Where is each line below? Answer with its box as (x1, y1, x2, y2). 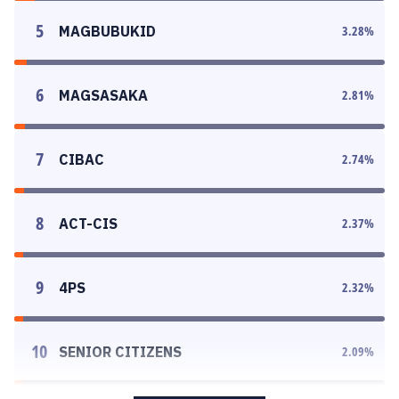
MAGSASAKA (59, 86, 148, 104)
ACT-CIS (59, 215, 118, 232)
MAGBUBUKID (59, 22, 156, 40)
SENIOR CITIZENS (59, 343, 182, 361)
